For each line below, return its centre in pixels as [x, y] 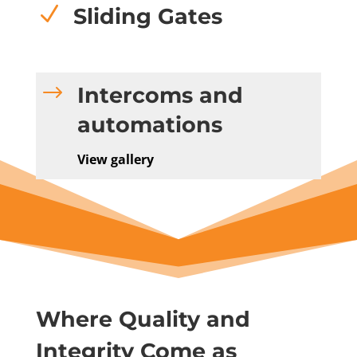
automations [149, 125]
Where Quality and [143, 320]
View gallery [115, 160]
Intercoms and [160, 96]
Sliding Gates [147, 17]
